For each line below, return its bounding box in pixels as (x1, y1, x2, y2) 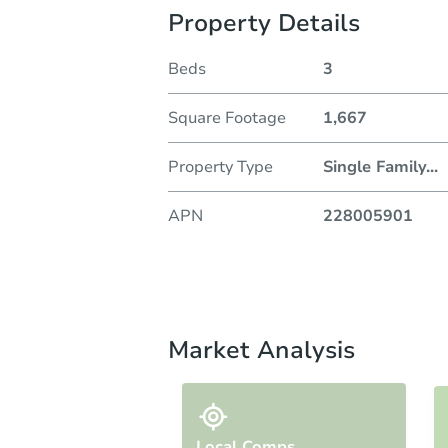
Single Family (322, 155, 426, 178)
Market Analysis (168, 333, 355, 366)
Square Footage (168, 106, 286, 129)
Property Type (168, 155, 273, 178)
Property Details (168, 6, 360, 39)
